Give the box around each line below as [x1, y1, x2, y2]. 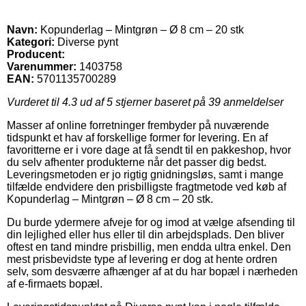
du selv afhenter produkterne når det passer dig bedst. [7, 156, 266, 168]
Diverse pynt [55, 36, 118, 48]
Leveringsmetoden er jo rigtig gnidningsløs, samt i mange [7, 168, 283, 180]
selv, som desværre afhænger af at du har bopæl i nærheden [7, 265, 298, 277]
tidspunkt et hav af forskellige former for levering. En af [7, 131, 268, 143]
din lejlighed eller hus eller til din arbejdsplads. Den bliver [7, 228, 284, 240]
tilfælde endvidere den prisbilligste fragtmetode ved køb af [7, 180, 286, 193]
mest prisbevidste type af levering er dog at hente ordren [7, 253, 277, 265]
